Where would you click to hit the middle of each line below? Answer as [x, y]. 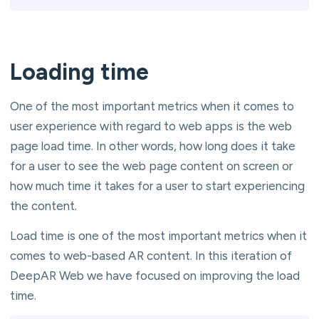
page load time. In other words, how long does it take [153, 146]
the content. [43, 205]
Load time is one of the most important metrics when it [158, 235]
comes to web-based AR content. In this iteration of [151, 255]
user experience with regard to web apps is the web [151, 126]
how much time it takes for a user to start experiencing [157, 185]
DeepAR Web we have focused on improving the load [155, 275]
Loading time [79, 72]
